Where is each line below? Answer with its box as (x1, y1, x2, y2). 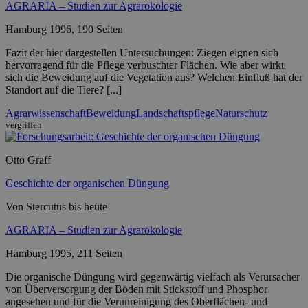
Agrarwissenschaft (5, 107, 86, 119)
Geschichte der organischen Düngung (5, 177, 169, 189)
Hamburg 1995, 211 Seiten (5, 247, 122, 259)
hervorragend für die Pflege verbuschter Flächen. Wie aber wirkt (5, 58, 284, 71)
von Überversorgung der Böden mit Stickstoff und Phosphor (5, 283, 267, 295)
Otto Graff (5, 153, 51, 166)
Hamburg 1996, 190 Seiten (5, 23, 123, 35)
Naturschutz (215, 107, 267, 119)
